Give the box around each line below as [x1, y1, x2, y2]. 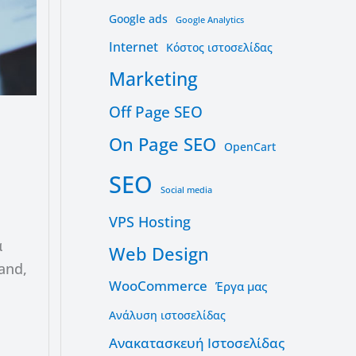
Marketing [109, 65, 198, 91]
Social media [161, 184, 212, 195]
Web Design [109, 241, 209, 265]
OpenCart [224, 138, 276, 154]
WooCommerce [109, 276, 207, 295]
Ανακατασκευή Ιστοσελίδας [109, 333, 284, 352]
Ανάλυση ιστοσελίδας [109, 307, 226, 323]
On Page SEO [109, 132, 216, 156]
